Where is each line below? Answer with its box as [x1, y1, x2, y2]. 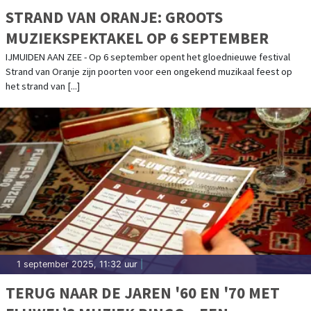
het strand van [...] [6, 79, 80, 92]
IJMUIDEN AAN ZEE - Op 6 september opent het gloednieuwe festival [6, 50, 290, 63]
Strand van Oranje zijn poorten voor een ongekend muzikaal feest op [6, 65, 292, 78]
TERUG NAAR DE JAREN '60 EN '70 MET [6, 282, 280, 303]
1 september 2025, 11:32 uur [17, 258, 137, 269]
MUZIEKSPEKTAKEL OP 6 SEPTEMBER [6, 27, 269, 48]
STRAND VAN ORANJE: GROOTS [6, 6, 223, 27]
